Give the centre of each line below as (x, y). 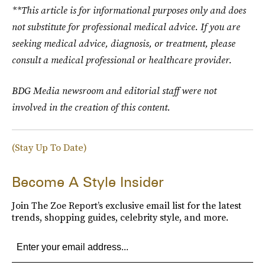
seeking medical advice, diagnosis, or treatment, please (124, 43)
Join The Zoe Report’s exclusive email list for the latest (127, 205)
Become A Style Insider (88, 182)
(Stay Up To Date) (49, 147)
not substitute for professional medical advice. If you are (126, 27)
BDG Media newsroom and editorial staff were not (114, 91)
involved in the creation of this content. (91, 107)
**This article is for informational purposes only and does (129, 10)
